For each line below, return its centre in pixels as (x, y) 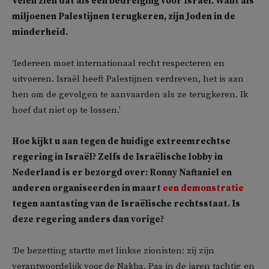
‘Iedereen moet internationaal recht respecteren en (118, 63)
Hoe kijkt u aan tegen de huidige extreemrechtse (121, 141)
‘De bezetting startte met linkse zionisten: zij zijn (113, 251)
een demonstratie (203, 188)
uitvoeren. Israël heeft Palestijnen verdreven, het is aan (128, 79)
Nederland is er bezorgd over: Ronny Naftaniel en (122, 173)
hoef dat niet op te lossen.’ (66, 110)
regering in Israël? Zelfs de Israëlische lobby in (117, 157)
